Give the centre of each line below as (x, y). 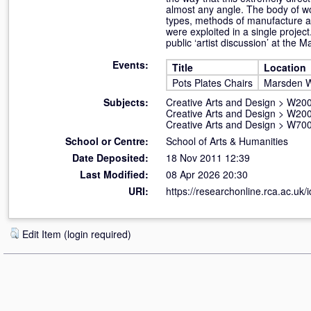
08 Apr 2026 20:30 (207, 174)
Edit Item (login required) (77, 234)
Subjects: (126, 102)
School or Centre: (107, 141)
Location (285, 67)
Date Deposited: (110, 158)
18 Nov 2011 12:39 (208, 158)
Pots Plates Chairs (212, 83)
